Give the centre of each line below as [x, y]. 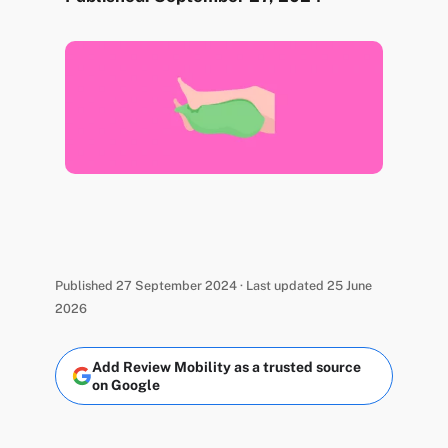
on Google [125, 385]
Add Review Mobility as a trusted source [226, 367]
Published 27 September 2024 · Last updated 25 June [213, 285]
